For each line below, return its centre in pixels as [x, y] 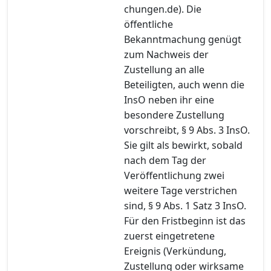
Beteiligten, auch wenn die [184, 84]
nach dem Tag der [165, 160]
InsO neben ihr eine [169, 100]
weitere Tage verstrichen [181, 190]
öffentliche [149, 24]
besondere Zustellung [174, 115]
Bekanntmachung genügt [183, 39]
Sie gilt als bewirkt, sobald [183, 145]
